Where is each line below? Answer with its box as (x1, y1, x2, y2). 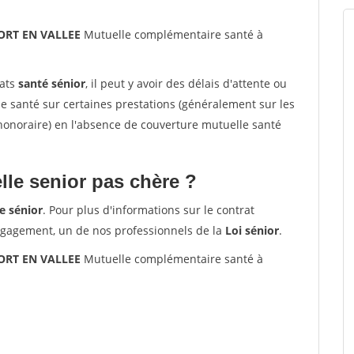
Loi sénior (225, 223, 279, 238)
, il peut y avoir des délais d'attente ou (85, 76, 287, 91)
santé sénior (18, 76, 85, 91)
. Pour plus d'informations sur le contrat (43, 202, 254, 217)
